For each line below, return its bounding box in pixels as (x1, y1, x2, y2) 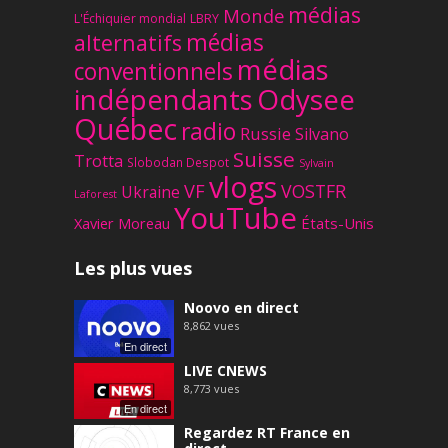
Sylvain (299, 156, 334, 171)
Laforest (74, 187, 117, 202)
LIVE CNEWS (184, 360, 267, 380)
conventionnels (74, 56, 233, 88)
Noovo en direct (184, 298, 299, 318)
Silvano (295, 123, 349, 146)
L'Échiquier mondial (74, 10, 186, 28)
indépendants (74, 81, 253, 119)
